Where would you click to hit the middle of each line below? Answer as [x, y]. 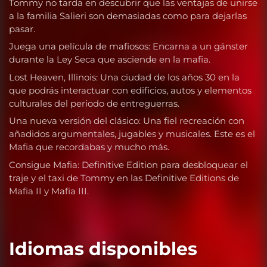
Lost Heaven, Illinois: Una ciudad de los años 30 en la [124, 77]
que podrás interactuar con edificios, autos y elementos [130, 90]
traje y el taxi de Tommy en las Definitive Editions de [124, 178]
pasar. [22, 29]
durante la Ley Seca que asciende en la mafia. [110, 60]
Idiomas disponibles [103, 249]
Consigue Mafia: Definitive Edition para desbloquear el [128, 164]
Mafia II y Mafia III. [49, 191]
